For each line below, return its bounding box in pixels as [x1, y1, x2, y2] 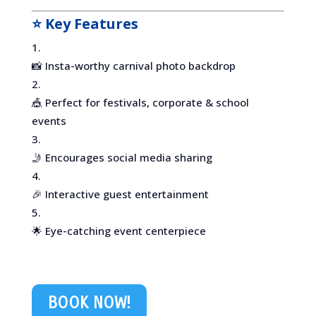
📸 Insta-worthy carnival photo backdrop [31, 59, 236, 73]
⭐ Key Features [31, 14, 138, 33]
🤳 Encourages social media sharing [31, 150, 212, 164]
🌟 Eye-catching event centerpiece [31, 224, 206, 238]
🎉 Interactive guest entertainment [31, 187, 209, 201]
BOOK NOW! [47, 293, 130, 312]
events [31, 114, 66, 128]
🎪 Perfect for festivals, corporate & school [31, 95, 249, 109]
